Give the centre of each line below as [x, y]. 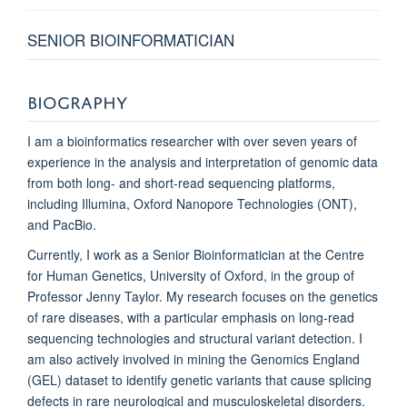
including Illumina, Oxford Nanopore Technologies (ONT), [192, 204]
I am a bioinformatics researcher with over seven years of [192, 141]
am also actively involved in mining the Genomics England [194, 359]
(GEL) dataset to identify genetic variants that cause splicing [199, 380]
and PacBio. [62, 225]
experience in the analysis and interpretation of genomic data [203, 162]
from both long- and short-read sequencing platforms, [181, 183]
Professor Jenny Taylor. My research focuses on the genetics [203, 297]
